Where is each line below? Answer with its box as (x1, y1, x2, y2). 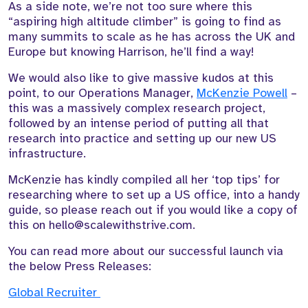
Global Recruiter (8, 285, 100, 300)
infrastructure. (8, 146, 93, 162)
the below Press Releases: (8, 258, 155, 274)
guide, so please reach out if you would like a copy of (8, 202, 298, 218)
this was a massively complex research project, (8, 100, 265, 116)
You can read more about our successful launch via (8, 243, 283, 259)
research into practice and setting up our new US (8, 131, 276, 146)
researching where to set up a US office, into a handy (8, 187, 300, 203)
